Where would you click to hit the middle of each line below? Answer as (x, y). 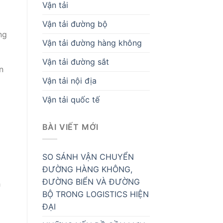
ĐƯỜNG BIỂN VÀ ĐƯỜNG (91, 182)
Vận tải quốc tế (71, 99)
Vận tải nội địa (69, 80)
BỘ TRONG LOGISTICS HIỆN (95, 194)
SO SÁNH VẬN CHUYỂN (88, 157)
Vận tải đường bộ (75, 24)
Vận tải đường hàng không (92, 43)
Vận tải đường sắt (75, 61)
